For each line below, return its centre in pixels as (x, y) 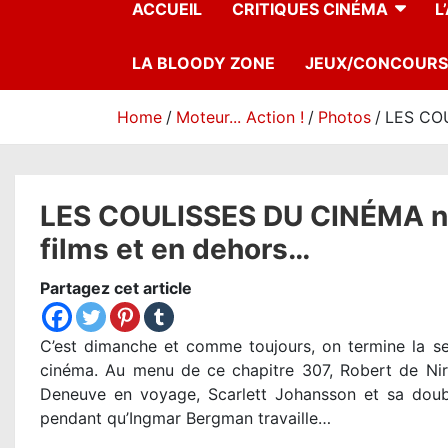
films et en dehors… (175, 249)
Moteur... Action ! (240, 117)
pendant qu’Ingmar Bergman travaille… (185, 418)
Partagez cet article (116, 288)
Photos (344, 117)
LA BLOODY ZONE (203, 63)
